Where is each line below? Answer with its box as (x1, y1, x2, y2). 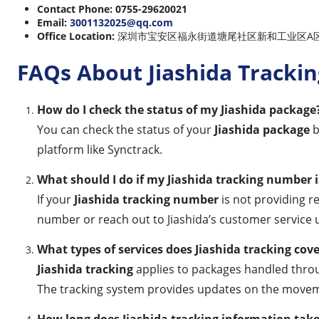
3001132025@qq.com (70, 15, 173, 29)
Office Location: (37, 28, 115, 43)
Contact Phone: (37, 1, 113, 16)
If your (37, 191, 74, 207)
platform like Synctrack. (37, 141, 162, 157)
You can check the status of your (37, 121, 214, 137)
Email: (37, 15, 67, 29)
